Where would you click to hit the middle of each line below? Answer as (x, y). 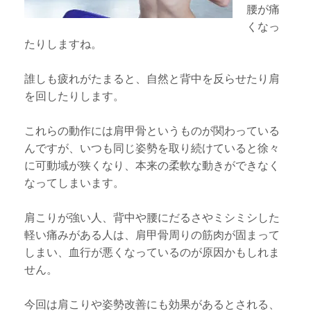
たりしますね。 (64, 44)
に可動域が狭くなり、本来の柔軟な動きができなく (152, 165)
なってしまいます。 (75, 183)
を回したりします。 (75, 96)
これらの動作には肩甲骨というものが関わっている (152, 131)
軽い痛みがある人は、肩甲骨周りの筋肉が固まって (152, 235)
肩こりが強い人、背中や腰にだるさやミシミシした (152, 217)
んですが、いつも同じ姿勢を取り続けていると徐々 (152, 148)
